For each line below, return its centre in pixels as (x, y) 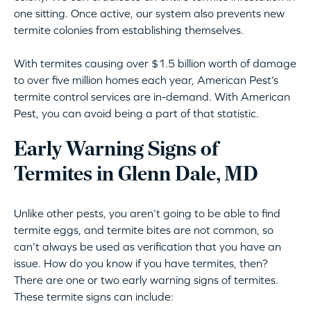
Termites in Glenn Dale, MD (136, 176)
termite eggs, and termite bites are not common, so (144, 230)
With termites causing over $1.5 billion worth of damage (155, 64)
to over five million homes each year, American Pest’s (146, 80)
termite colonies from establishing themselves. (129, 30)
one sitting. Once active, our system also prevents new (149, 14)
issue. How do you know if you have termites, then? (141, 263)
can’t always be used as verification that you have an (148, 247)
